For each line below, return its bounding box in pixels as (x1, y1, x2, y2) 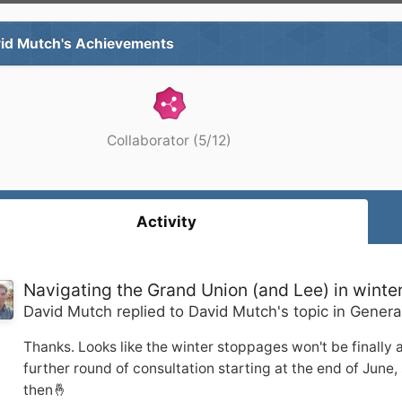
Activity (136, 213, 197, 231)
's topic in (277, 302, 350, 320)
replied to (112, 302, 188, 320)
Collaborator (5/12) (107, 132, 232, 149)
